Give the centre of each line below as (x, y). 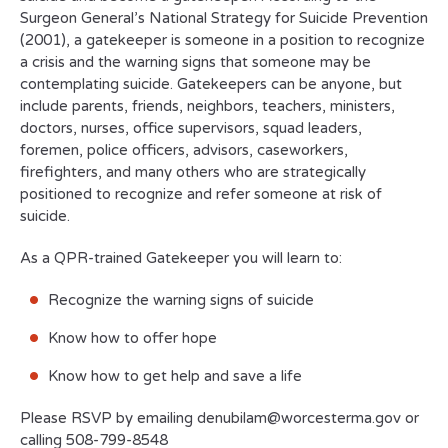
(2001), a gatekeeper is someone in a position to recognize (222, 40)
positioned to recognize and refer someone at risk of (201, 194)
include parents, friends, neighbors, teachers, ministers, (207, 106)
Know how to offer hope (132, 338)
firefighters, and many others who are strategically (193, 172)
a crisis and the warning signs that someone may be (195, 62)
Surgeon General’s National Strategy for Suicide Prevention (224, 18)
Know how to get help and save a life (175, 376)
